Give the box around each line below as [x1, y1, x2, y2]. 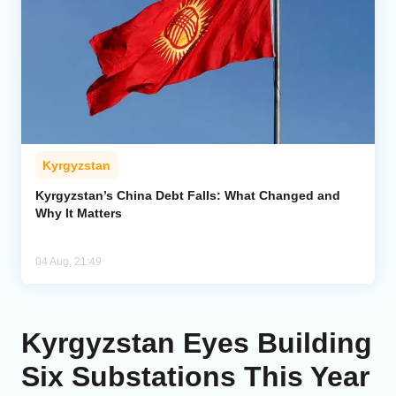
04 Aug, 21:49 [35, 255, 102, 269]
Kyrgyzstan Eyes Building [21, 327, 372, 360]
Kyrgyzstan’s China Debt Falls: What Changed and [35, 188, 340, 203]
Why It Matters [35, 206, 122, 221]
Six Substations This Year [21, 361, 369, 393]
